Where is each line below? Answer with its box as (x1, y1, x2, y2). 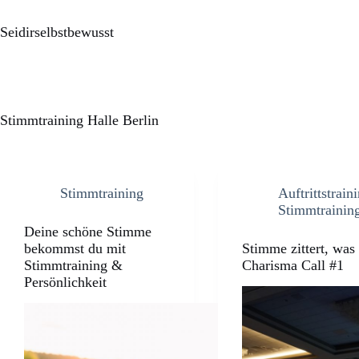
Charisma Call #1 (242, 257, 345, 273)
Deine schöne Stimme (24, 224, 151, 240)
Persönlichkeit (24, 274, 107, 290)
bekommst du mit (24, 240, 126, 256)
